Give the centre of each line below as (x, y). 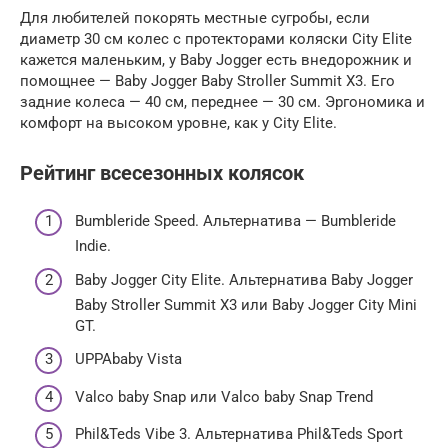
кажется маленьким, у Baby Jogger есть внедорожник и (216, 59)
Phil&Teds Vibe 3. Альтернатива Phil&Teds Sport (239, 434)
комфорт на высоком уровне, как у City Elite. (178, 122)
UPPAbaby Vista (128, 359)
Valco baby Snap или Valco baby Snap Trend (224, 396)
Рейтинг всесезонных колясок (162, 173)
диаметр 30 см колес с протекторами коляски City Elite (216, 38)
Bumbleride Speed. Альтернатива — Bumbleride (235, 221)
